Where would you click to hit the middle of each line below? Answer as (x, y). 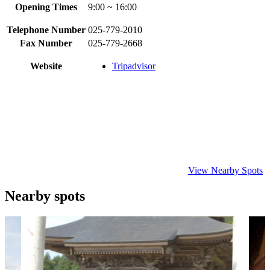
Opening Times (46, 7)
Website (46, 66)
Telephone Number (46, 30)
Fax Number (46, 43)
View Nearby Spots (225, 170)
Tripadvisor (134, 66)
